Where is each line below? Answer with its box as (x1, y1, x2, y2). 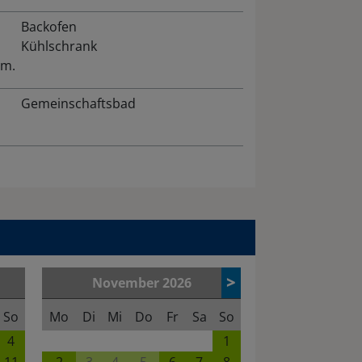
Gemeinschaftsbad (20, 95, 136, 113)
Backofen (20, 18, 77, 36)
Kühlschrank (20, 37, 97, 56)
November (91, 274, 162, 293)
